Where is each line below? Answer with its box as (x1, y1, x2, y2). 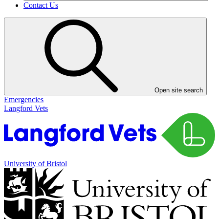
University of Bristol (4, 159, 67, 168)
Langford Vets (4, 104, 48, 112)
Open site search (154, 86, 203, 94)
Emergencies (4, 95, 44, 104)
